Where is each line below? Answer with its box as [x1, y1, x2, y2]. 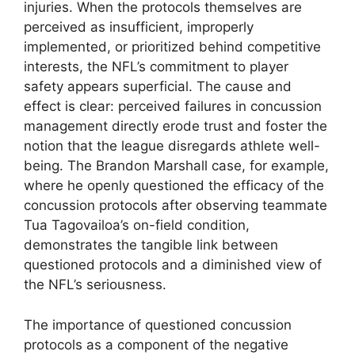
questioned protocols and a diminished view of [24, 257, 322, 273]
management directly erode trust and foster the [24, 118, 327, 135]
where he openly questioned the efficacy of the [24, 177, 324, 194]
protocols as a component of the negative [24, 336, 288, 353]
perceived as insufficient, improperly [24, 19, 254, 36]
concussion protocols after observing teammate [24, 197, 327, 214]
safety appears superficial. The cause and [24, 78, 292, 95]
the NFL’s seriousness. [24, 277, 166, 293]
